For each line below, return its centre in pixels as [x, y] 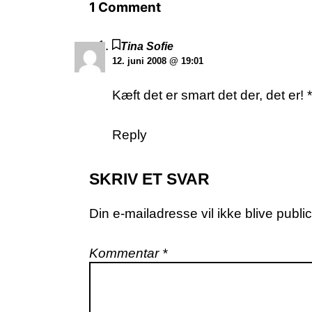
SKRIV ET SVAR [149, 179]
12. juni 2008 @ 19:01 [157, 61]
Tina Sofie [147, 47]
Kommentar [126, 253]
